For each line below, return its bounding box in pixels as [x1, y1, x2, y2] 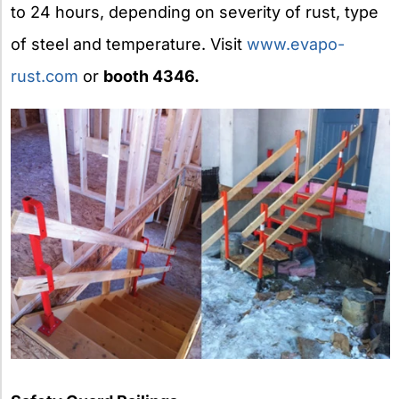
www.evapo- [247, 35, 345, 53]
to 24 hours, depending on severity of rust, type [11, 3, 379, 21]
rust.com [11, 67, 78, 85]
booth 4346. [103, 67, 199, 85]
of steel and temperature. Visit [11, 35, 247, 53]
